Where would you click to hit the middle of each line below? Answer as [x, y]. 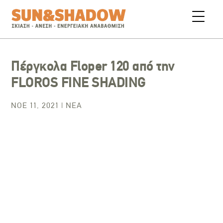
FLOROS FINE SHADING [78, 83]
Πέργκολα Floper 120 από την [93, 66]
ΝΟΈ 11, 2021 [35, 105]
